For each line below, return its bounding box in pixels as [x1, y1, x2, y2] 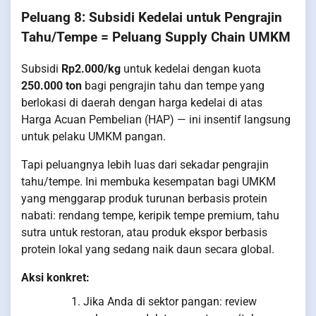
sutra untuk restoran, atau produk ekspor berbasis [21, 225, 267, 239]
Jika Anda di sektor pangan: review [83, 294, 257, 308]
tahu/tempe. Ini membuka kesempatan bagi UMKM [21, 174, 276, 188]
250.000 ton [21, 78, 82, 92]
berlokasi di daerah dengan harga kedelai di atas [21, 95, 262, 109]
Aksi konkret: [21, 270, 90, 284]
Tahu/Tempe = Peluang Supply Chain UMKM [21, 30, 291, 46]
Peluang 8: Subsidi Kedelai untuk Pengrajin [21, 10, 282, 26]
